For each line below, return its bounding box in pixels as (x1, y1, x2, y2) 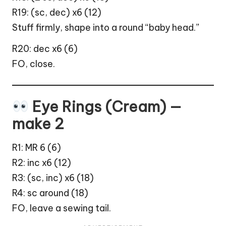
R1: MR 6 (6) (12, 141, 61, 153)
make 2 (12, 115, 64, 134)
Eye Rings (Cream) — (28, 97, 182, 117)
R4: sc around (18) (12, 187, 88, 199)
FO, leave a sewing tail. (12, 202, 111, 214)
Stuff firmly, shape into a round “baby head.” (12, 21, 199, 33)
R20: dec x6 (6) (12, 42, 78, 54)
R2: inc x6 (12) (12, 156, 71, 168)
